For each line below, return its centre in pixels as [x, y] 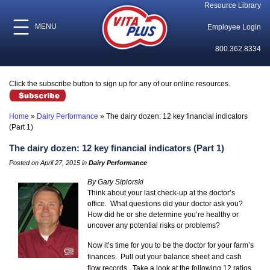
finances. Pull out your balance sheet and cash [165, 257]
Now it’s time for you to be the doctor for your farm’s [171, 246]
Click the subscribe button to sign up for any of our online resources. [120, 84]
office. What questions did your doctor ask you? [166, 204]
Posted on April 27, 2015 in [49, 163]
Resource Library [232, 5]
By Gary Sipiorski [115, 182]
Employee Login [234, 27]
